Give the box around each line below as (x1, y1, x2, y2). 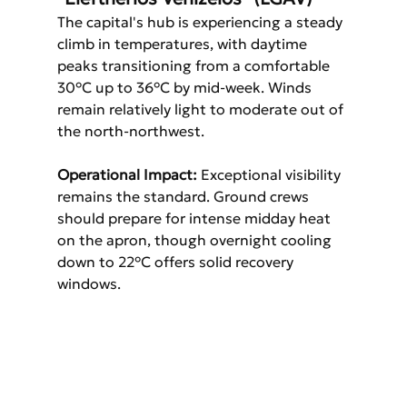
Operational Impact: (56, 165, 197, 184)
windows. (56, 274, 121, 293)
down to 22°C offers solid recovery (56, 253, 297, 272)
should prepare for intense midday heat (56, 209, 334, 228)
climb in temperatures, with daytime (56, 35, 311, 54)
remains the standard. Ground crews (56, 187, 313, 206)
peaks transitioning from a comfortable (56, 56, 333, 75)
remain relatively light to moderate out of (56, 100, 347, 119)
